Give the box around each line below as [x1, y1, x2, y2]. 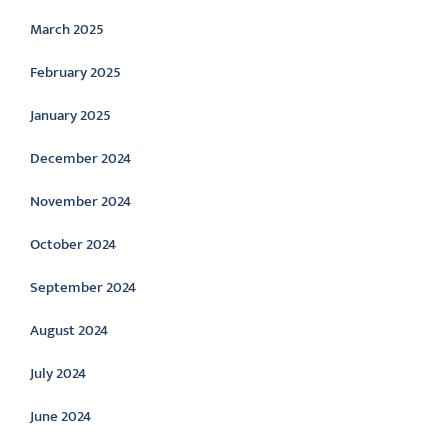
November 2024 [30, 189, 131, 214]
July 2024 [30, 361, 86, 386]
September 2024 [30, 275, 136, 300]
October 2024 [30, 232, 116, 257]
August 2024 [30, 318, 108, 343]
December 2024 [30, 146, 131, 171]
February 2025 [30, 60, 121, 85]
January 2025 [30, 103, 111, 128]
